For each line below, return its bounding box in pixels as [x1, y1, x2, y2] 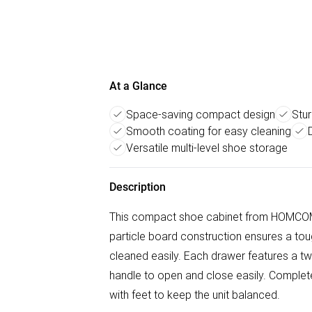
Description [109, 180, 166, 194]
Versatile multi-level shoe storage [126, 141, 288, 155]
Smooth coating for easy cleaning [126, 124, 291, 138]
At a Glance [109, 79, 167, 93]
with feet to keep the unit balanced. [109, 288, 280, 302]
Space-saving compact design [126, 107, 275, 121]
